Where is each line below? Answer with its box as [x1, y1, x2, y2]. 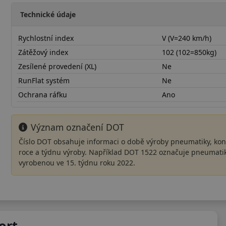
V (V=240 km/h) [162, 33, 212, 43]
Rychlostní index [18, 33, 74, 43]
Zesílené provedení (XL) [18, 61, 97, 71]
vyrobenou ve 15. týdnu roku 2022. [18, 157, 135, 167]
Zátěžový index [18, 47, 69, 57]
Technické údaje [20, 9, 76, 19]
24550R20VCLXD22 [11, 183, 73, 193]
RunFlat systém [18, 75, 70, 85]
